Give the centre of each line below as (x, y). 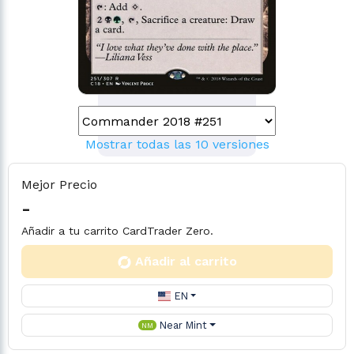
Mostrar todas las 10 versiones (177, 144)
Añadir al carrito (186, 261)
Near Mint (183, 325)
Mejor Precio (59, 185)
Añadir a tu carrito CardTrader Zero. (117, 231)
